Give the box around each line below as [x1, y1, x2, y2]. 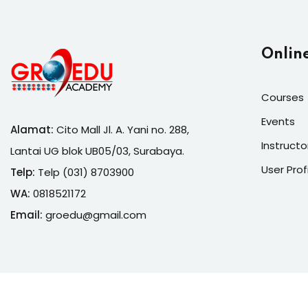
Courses [261, 89, 304, 104]
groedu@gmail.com [45, 207, 146, 222]
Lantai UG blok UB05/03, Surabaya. [10, 143, 184, 158]
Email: [10, 207, 43, 222]
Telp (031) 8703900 [35, 164, 134, 179]
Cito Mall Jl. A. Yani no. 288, [54, 122, 189, 137]
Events [261, 113, 295, 129]
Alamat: [10, 122, 54, 137]
